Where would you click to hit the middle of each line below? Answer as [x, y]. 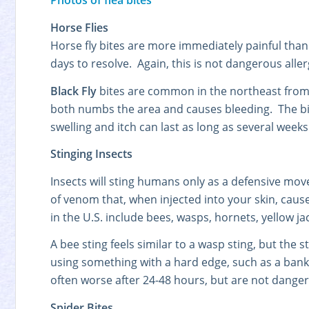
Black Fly [73, 91]
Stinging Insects [91, 154]
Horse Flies [81, 27]
